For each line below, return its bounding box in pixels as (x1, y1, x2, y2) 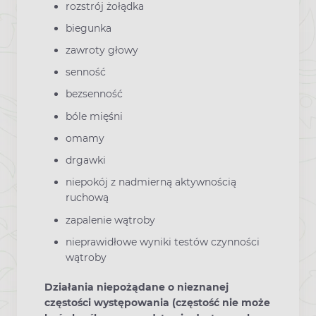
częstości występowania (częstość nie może (44, 296, 270, 309)
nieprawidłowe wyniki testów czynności (66, 235, 260, 248)
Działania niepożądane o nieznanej (44, 280, 229, 293)
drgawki (66, 154, 106, 167)
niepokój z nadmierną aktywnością (66, 176, 236, 189)
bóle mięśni (66, 109, 123, 123)
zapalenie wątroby (66, 213, 155, 226)
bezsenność (66, 87, 123, 101)
